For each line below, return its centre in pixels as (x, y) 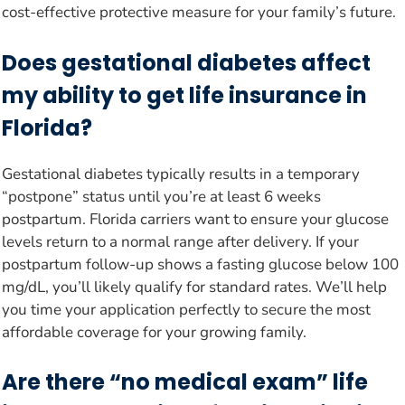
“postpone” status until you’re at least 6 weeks (161, 196)
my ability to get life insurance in (184, 95)
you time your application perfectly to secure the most (186, 309)
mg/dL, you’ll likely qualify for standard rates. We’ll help (194, 287)
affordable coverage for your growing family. (154, 332)
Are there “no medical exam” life (185, 382)
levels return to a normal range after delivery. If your (180, 241)
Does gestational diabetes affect (186, 62)
